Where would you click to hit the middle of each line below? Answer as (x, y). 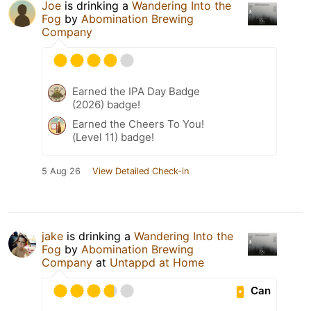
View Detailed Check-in (141, 171)
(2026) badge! (106, 104)
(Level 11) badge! (113, 137)
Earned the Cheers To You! (138, 124)
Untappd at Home (157, 262)
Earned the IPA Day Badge (136, 91)
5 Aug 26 (61, 171)
